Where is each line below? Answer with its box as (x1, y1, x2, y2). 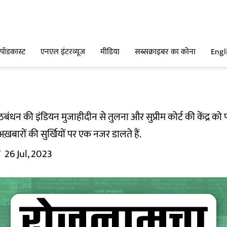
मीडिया (100, 45, 120, 59)
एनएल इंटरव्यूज (41, 45, 85, 59)
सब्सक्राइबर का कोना (135, 45, 196, 59)
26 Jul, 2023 (5, 145, 52, 163)
